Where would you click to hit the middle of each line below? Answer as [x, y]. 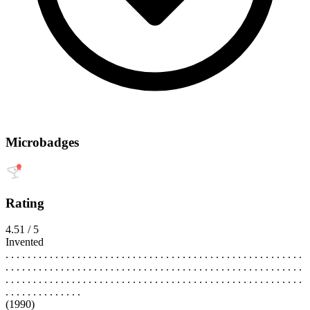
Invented [25, 242]
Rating [25, 203]
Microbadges [42, 143]
